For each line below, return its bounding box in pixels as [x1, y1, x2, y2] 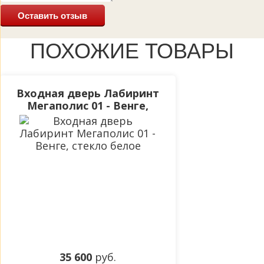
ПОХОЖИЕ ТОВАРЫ [30, 39, 234, 64]
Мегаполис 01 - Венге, [27, 98, 148, 113]
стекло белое [49, 111, 126, 126]
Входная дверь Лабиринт [16, 86, 159, 101]
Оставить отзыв [18, 11, 87, 21]
